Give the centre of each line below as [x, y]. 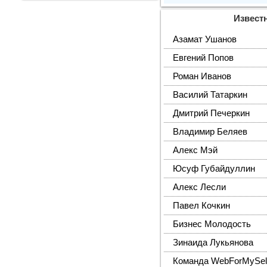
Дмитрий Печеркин [212, 113]
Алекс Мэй [195, 150]
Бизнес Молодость [212, 224]
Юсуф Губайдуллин [214, 169]
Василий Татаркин [210, 95]
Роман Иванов [202, 76]
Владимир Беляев [210, 132]
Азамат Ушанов [205, 39]
